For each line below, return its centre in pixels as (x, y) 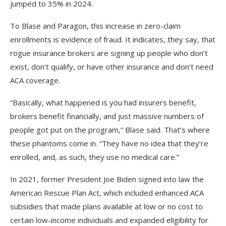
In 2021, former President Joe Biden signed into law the (107, 179)
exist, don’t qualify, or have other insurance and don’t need (112, 66)
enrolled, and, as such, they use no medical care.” (95, 157)
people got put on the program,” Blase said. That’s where (110, 129)
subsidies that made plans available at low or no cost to (106, 206)
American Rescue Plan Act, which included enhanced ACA (107, 192)
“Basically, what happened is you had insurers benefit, (103, 102)
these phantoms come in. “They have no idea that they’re (109, 143)
